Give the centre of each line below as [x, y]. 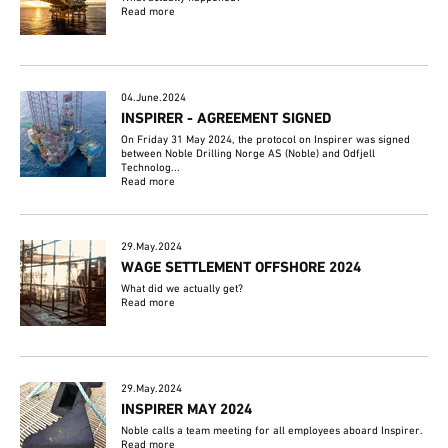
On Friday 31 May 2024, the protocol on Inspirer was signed [266, 139]
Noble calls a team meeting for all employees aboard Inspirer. [272, 430]
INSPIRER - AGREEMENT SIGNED [226, 118]
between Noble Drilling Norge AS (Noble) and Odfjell [248, 153]
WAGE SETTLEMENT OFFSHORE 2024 [241, 267]
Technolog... [151, 167]
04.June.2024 [154, 97]
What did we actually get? [182, 288]
